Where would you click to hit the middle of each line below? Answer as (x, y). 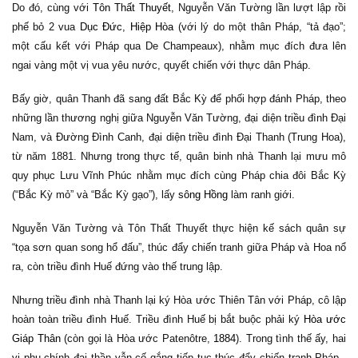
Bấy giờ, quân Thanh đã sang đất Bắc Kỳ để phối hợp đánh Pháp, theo (179, 99)
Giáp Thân (36, 338)
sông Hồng (203, 195)
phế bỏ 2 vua (46, 27)
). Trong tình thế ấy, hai (291, 338)
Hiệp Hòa (152, 27)
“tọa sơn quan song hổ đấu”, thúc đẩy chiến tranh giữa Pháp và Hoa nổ (179, 247)
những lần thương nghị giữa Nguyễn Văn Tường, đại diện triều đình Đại (179, 118)
